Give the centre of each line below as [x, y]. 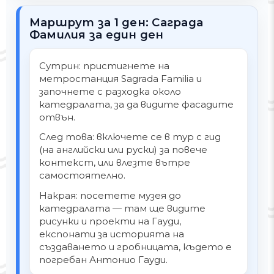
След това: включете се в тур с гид [130, 137]
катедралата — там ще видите [123, 208]
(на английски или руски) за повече [124, 150]
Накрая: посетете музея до [110, 195]
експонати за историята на [112, 234]
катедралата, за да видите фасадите [137, 105]
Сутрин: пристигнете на [105, 66]
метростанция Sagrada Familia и [121, 79]
